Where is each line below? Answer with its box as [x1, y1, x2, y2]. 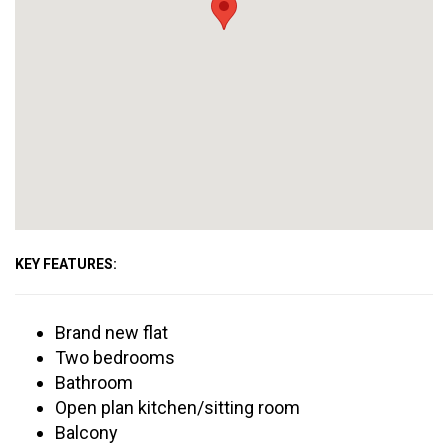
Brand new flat [55, 322, 168, 343]
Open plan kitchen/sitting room [55, 397, 300, 418]
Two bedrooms [55, 347, 175, 368]
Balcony [55, 422, 118, 443]
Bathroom [55, 372, 133, 393]
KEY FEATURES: [15, 256, 117, 272]
